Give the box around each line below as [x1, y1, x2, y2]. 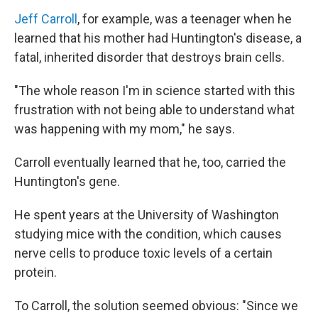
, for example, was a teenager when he [77, 11, 292, 26]
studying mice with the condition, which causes [14, 226, 282, 241]
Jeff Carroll [14, 11, 77, 26]
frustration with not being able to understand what [14, 102, 295, 117]
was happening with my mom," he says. [14, 121, 235, 136]
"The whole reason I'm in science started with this [14, 83, 295, 98]
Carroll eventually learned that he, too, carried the [14, 155, 286, 170]
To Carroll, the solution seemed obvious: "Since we [14, 298, 298, 313]
